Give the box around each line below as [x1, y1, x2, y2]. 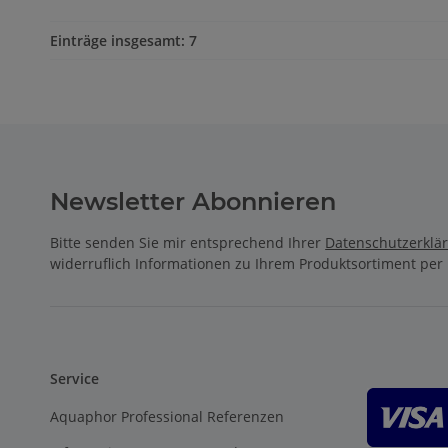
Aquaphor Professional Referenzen [50, 407, 285, 427]
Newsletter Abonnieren [50, 187, 337, 217]
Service [50, 369, 100, 389]
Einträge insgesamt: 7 [50, 31, 198, 51]
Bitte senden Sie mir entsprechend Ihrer [50, 233, 326, 253]
